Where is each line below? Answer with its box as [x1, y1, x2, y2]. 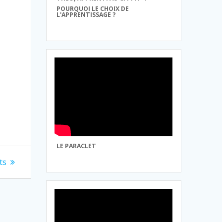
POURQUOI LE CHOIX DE [56, 4, 129, 13]
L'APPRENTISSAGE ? [56, 10, 116, 19]
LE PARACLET [56, 141, 97, 150]
